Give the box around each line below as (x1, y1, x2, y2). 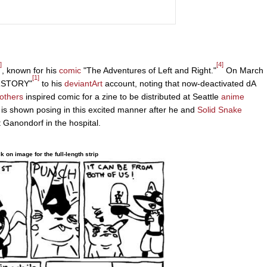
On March (223, 66, 263, 76)
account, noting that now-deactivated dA (103, 79, 256, 89)
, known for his (2, 66, 59, 76)
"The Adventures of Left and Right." (81, 66, 216, 76)
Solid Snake (197, 105, 242, 115)
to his (39, 79, 64, 89)
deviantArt (64, 79, 103, 89)
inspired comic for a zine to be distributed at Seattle (23, 92, 221, 102)
